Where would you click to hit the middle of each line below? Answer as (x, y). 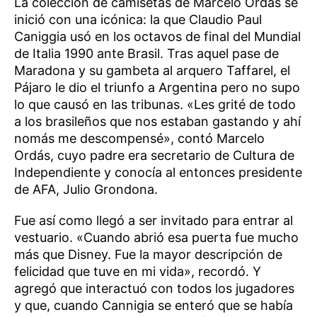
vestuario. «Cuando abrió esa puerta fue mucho (156, 237)
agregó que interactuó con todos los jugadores (154, 288)
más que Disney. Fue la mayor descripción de (148, 254)
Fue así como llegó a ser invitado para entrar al (154, 220)
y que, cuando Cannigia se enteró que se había (154, 305)
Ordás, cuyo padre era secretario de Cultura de (154, 155)
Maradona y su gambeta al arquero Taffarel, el (152, 70)
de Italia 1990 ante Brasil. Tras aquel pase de (146, 53)
